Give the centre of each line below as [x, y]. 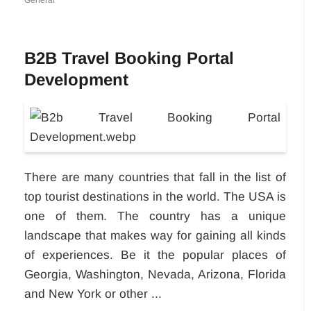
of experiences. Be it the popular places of [155, 255]
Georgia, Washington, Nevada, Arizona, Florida [155, 275]
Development [76, 80]
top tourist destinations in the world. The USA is [155, 197]
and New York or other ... [93, 294]
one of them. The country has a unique [155, 216]
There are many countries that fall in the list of [155, 177]
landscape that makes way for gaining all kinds [155, 236]
